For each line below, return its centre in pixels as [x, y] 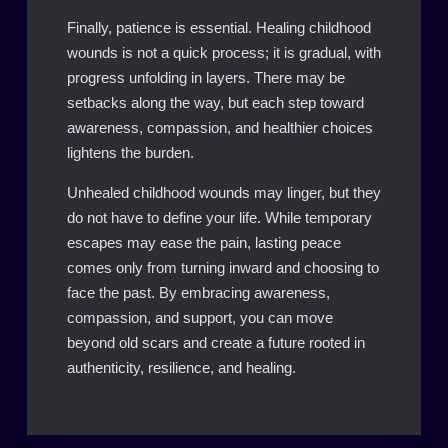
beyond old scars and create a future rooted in [215, 343]
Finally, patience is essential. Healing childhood [218, 28]
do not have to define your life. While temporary [219, 218]
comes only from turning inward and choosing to [222, 268]
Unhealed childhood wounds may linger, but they [223, 193]
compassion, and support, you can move [199, 318]
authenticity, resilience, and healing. [181, 368]
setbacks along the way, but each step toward [215, 103]
